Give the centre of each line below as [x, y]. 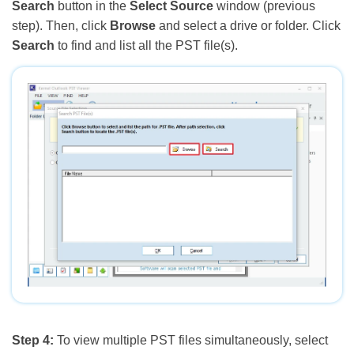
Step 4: [33, 341]
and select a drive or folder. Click [248, 25]
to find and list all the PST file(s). [146, 45]
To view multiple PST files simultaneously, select [191, 341]
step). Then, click [61, 25]
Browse [133, 25]
